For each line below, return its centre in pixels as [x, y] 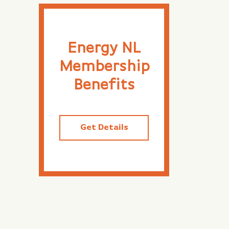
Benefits [104, 86]
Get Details [104, 128]
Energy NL [104, 49]
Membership [105, 67]
